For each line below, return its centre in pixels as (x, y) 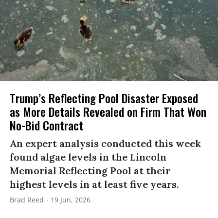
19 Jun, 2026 (71, 200)
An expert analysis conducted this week (105, 143)
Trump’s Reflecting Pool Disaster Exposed (104, 98)
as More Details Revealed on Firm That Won (108, 111)
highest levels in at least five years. (94, 184)
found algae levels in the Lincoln (88, 157)
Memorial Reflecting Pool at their (90, 170)
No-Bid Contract (46, 125)
